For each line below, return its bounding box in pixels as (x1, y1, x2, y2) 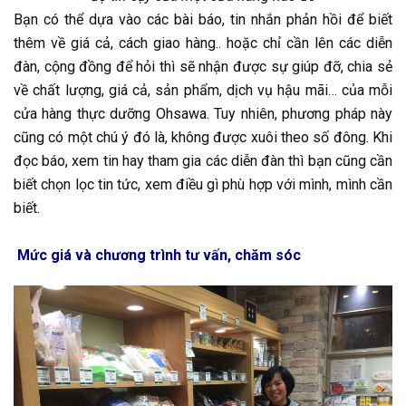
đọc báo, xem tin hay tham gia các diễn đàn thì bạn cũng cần (14, 152, 392, 170)
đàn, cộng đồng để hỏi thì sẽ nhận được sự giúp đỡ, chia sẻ (14, 58, 392, 76)
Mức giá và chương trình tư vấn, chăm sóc (14, 246, 301, 265)
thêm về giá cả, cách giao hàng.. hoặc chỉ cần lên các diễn (14, 34, 392, 53)
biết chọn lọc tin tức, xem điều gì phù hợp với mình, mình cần (14, 176, 392, 194)
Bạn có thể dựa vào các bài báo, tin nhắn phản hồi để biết (14, 11, 392, 29)
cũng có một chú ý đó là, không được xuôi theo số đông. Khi (14, 129, 392, 147)
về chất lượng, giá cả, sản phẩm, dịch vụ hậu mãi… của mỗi (14, 82, 392, 100)
